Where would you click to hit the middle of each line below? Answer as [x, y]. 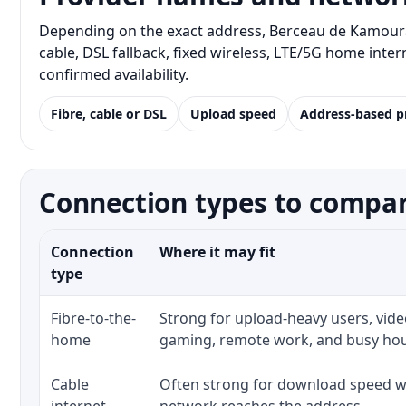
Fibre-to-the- [93, 318]
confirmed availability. [114, 74]
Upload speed [233, 114]
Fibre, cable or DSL [109, 114]
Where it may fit [217, 252]
